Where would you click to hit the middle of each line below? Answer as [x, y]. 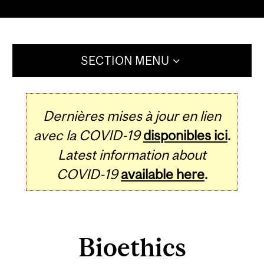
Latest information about [132, 155]
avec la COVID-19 [87, 136]
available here [163, 174]
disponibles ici [185, 136]
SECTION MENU [125, 61]
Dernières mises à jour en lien [132, 116]
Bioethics [132, 247]
